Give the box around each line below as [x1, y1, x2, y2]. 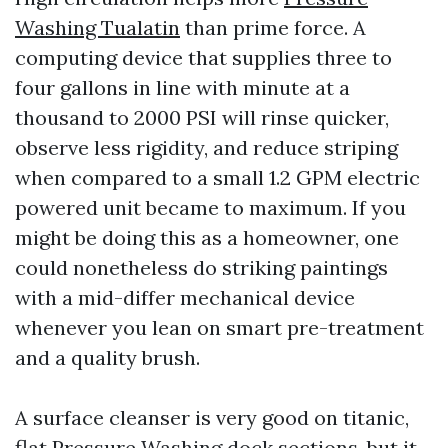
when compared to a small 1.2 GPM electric [15, 165, 420, 190]
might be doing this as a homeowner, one [15, 225, 399, 250]
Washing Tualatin [15, 15, 180, 40]
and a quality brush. [15, 345, 200, 370]
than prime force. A [180, 15, 366, 40]
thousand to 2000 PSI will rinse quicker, [15, 105, 389, 130]
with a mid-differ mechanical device [15, 285, 355, 310]
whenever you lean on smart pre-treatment [15, 315, 424, 340]
